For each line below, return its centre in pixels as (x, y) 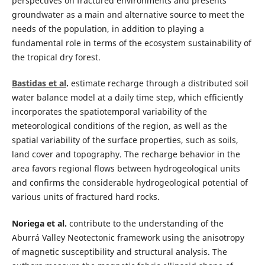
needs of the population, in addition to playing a (108, 29)
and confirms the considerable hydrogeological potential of (130, 183)
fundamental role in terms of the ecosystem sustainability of (131, 43)
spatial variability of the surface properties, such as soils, (125, 140)
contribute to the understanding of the (145, 223)
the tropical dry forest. (56, 57)
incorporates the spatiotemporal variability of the (109, 112)
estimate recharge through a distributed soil (158, 83)
